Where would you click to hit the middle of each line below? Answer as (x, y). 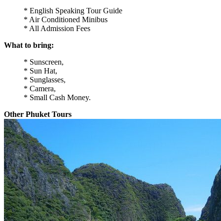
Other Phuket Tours (38, 114)
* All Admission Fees (57, 28)
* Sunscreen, (44, 62)
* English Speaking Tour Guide (73, 10)
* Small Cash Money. (57, 97)
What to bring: (29, 45)
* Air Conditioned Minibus (66, 19)
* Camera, (40, 88)
